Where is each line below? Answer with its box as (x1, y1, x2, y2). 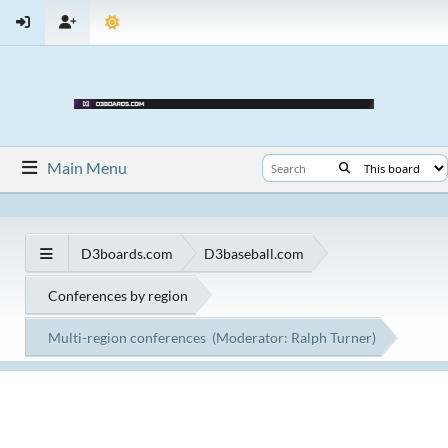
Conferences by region (48, 286, 188, 304)
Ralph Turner (291, 328, 372, 346)
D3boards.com (81, 244, 173, 262)
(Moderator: (212, 328, 291, 346)
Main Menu (47, 158, 128, 177)
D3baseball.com (204, 244, 304, 262)
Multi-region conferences (48, 328, 206, 346)
